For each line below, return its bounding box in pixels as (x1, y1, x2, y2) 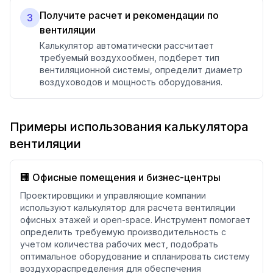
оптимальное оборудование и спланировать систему (20, 251, 250, 261)
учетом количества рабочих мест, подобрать (20, 239, 218, 249)
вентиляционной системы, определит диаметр (40, 65, 243, 75)
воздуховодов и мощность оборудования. (40, 77, 222, 87)
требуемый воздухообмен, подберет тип (40, 52, 219, 63)
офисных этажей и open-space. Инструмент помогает (20, 214, 250, 225)
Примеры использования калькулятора (10, 119, 249, 134)
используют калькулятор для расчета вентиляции (20, 202, 235, 213)
